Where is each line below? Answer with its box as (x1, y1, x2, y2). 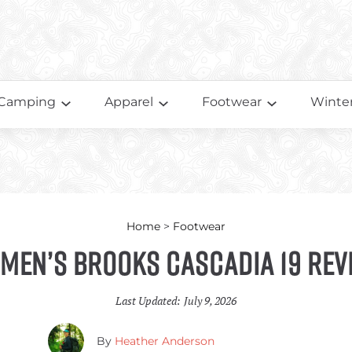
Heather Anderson (115, 334, 214, 348)
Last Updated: (115, 293, 181, 308)
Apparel (104, 93, 153, 109)
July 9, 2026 (184, 293, 236, 308)
